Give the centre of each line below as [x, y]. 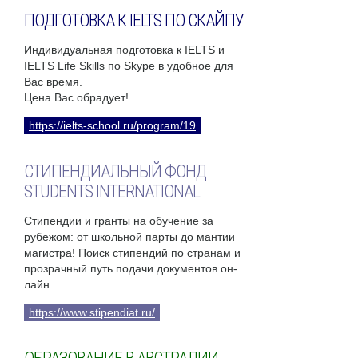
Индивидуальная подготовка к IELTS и [124, 50]
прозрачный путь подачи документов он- [131, 269]
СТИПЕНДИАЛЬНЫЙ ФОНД [115, 172]
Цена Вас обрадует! [76, 98]
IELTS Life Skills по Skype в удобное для [129, 66]
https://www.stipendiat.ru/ [92, 313]
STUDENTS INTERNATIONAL [112, 192]
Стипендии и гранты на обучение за [119, 221]
